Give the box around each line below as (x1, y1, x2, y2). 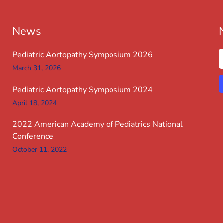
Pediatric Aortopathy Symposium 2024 (12, 84, 153, 95)
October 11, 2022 (12, 145, 67, 154)
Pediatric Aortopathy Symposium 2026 (12, 49, 153, 60)
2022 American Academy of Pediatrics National (12, 119, 183, 130)
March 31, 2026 (12, 63, 61, 73)
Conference (12, 131, 54, 142)
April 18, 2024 (12, 98, 57, 108)
